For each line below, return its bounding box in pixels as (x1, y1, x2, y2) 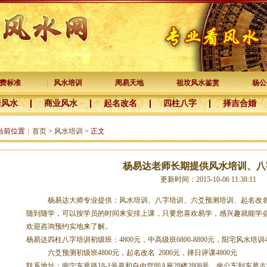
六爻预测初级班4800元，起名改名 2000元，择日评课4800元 (26, 249, 237, 257)
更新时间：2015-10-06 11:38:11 (160, 175, 256, 184)
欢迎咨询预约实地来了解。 (26, 222, 112, 231)
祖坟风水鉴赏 (176, 79, 219, 87)
